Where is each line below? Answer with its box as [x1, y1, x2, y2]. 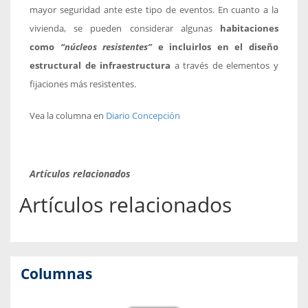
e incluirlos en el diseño [152, 41, 279, 53]
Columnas [21, 263, 92, 283]
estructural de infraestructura [30, 59, 171, 71]
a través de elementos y [170, 59, 279, 71]
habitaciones [220, 22, 278, 34]
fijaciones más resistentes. [30, 78, 136, 90]
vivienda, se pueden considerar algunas [30, 22, 220, 34]
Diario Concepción [106, 109, 180, 122]
